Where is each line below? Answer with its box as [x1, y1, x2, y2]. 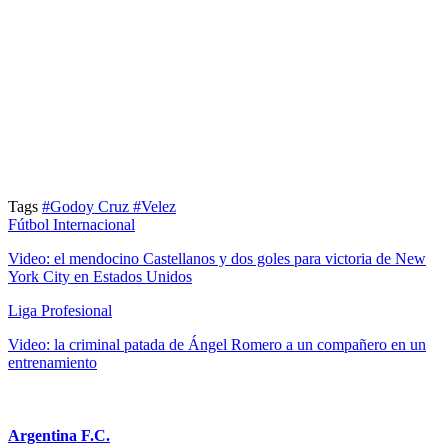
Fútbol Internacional [8, 215, 135, 233]
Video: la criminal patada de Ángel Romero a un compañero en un [8, 335, 426, 353]
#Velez [133, 197, 176, 215]
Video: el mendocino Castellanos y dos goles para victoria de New [8, 249, 426, 267]
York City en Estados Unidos [8, 267, 192, 285]
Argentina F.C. [8, 427, 110, 445]
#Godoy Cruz [42, 197, 133, 215]
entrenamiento [8, 353, 97, 371]
